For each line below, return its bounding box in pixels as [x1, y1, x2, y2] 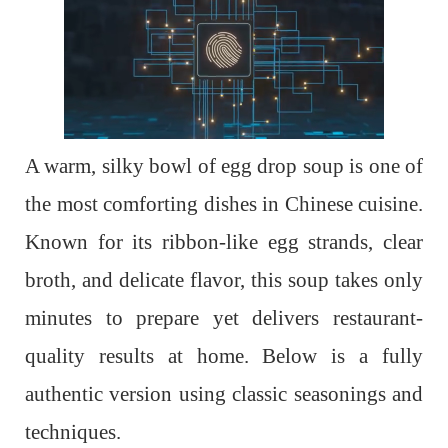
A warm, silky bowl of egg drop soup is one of [25, 154, 423, 178]
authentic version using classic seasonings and [25, 382, 423, 406]
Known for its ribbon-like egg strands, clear [25, 230, 423, 254]
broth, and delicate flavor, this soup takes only [25, 268, 423, 292]
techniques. [25, 420, 121, 444]
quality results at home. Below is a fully [25, 344, 423, 368]
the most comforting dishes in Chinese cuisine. [25, 192, 423, 216]
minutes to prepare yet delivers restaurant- [25, 306, 423, 330]
